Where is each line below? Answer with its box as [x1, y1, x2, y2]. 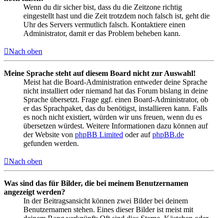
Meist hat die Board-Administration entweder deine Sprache [23, 77, 207, 86]
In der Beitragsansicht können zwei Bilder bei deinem [23, 196, 188, 205]
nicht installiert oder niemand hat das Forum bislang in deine [23, 86, 208, 95]
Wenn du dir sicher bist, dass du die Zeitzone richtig [23, 2, 182, 11]
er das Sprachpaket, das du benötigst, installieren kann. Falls [23, 104, 207, 112]
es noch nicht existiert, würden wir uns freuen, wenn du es [23, 112, 202, 121]
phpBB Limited [75, 130, 123, 139]
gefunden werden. [23, 139, 79, 147]
